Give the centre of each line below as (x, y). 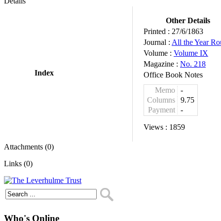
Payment (162, 110)
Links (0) (18, 164)
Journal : (158, 42)
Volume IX (191, 53)
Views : (156, 127)
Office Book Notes (173, 75)
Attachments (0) (29, 147)
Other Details (188, 20)
